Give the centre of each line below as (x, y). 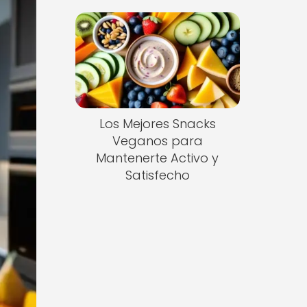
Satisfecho (157, 175)
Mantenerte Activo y (158, 158)
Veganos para (157, 141)
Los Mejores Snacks (157, 124)
